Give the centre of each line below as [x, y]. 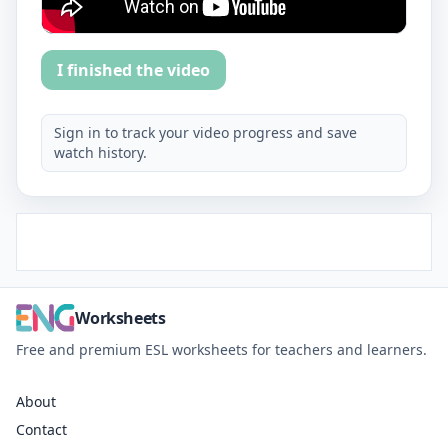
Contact [41, 429]
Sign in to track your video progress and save [205, 132]
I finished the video [133, 70]
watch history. [100, 152]
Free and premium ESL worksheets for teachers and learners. [221, 349]
